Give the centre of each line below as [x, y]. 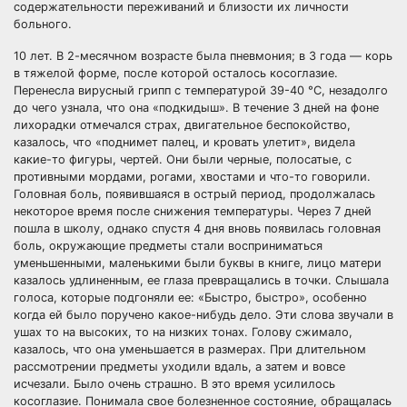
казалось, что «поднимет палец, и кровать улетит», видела [184, 142]
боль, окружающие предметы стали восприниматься [168, 246]
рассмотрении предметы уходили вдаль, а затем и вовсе [179, 367]
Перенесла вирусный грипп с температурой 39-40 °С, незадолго [201, 90]
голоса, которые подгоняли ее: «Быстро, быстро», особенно [190, 298]
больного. [43, 24]
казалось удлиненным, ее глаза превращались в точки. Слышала [201, 280]
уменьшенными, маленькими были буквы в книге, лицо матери [198, 263]
